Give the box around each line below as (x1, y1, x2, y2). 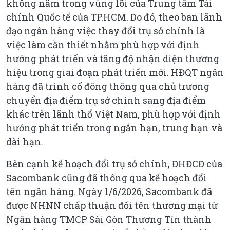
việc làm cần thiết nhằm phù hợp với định (6, 38, 200, 51)
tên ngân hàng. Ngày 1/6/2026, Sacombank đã (6, 185, 212, 198)
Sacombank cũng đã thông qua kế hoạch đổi (6, 171, 207, 184)
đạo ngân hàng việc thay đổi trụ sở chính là (6, 24, 205, 37)
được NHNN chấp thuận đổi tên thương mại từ (6, 199, 218, 212)
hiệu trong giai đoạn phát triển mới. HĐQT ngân (6, 66, 224, 79)
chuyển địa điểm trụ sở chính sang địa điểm (6, 93, 206, 106)
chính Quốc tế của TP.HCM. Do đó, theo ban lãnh (6, 10, 222, 23)
